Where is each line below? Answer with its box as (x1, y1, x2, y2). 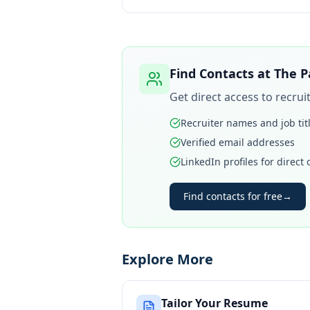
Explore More (122, 250, 213, 268)
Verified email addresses (181, 136, 295, 149)
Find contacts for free (183, 190, 282, 203)
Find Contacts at (170, 65, 274, 82)
